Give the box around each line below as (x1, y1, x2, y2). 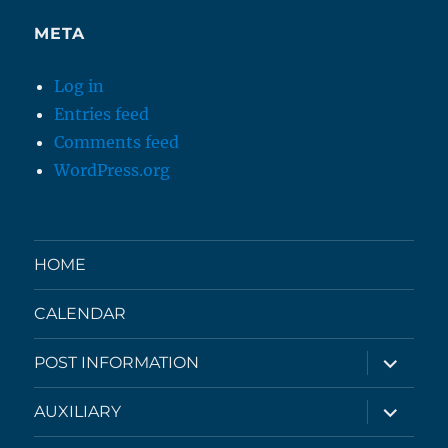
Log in (54, 75, 105, 96)
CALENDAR (34, 304, 127, 324)
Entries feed (54, 103, 150, 124)
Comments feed (54, 131, 180, 152)
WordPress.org (54, 159, 171, 180)
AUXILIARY (34, 402, 122, 422)
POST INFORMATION (34, 353, 200, 373)
